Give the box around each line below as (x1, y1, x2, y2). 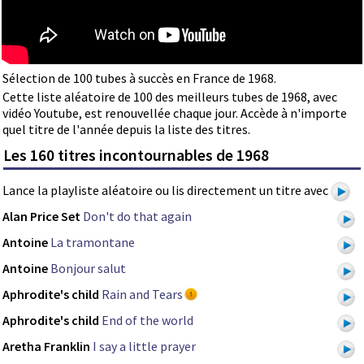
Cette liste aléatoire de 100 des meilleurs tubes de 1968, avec (2, 88, 337, 105)
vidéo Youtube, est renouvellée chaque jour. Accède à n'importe (2, 104, 347, 121)
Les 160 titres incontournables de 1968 (3, 145, 270, 166)
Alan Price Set (2, 208, 80, 225)
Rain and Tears (102, 286, 183, 303)
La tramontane (50, 234, 135, 251)
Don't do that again (83, 208, 192, 225)
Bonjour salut (50, 260, 126, 277)
